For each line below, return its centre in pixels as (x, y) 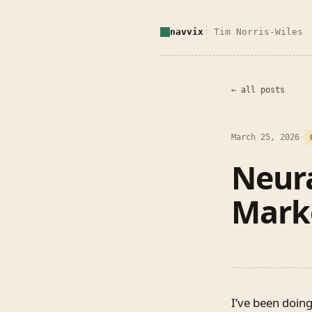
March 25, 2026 (265, 137)
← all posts (258, 90)
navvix (187, 32)
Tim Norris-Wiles (258, 32)
